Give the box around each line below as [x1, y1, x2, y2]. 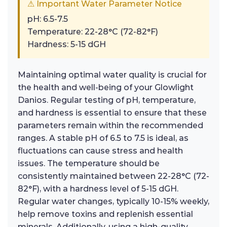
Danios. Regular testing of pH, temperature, [18, 95, 196, 105]
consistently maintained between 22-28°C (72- [18, 171, 209, 181]
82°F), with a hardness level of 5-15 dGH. [18, 184, 178, 194]
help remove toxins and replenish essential [18, 209, 193, 219]
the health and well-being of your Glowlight [18, 83, 194, 92]
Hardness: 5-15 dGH [27, 40, 106, 49]
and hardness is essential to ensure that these [18, 108, 207, 118]
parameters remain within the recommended [18, 121, 203, 130]
